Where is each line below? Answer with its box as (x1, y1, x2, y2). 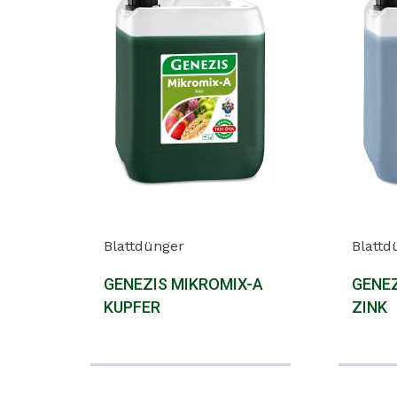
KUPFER (104, 298, 160, 316)
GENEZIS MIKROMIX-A (104, 275, 263, 293)
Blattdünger (104, 237, 184, 254)
